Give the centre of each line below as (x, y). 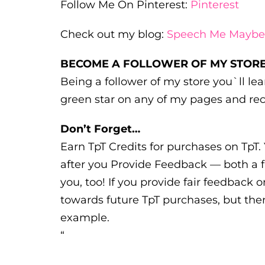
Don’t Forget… (100, 129)
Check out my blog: (114, 34)
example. (85, 217)
